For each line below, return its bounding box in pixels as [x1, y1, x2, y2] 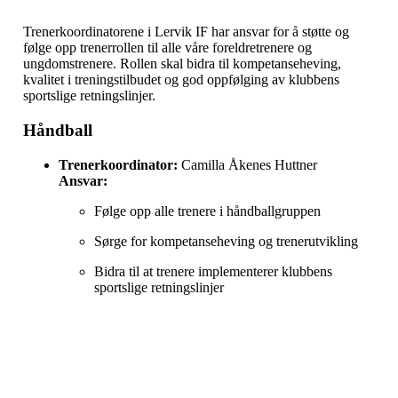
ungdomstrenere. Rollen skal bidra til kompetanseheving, [23, 56, 341, 72]
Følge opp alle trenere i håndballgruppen [94, 203, 321, 219]
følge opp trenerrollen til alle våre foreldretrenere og [23, 40, 312, 56]
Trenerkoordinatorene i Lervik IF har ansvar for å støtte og [23, 24, 349, 40]
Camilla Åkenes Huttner [178, 156, 317, 172]
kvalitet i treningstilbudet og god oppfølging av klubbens [23, 72, 339, 88]
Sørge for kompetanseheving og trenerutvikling [94, 233, 358, 249]
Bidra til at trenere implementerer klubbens [94, 263, 332, 279]
